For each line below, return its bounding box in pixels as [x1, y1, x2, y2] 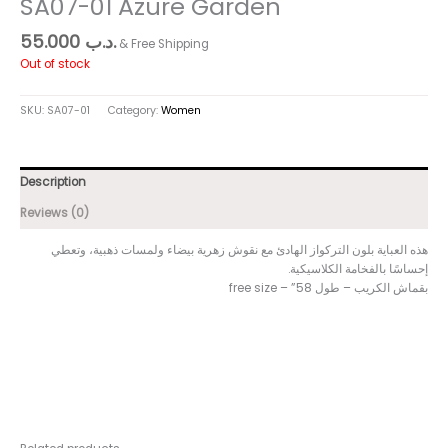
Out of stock [20, 55, 90, 72]
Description [20, 174, 86, 191]
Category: [108, 103, 161, 119]
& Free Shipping [119, 36, 209, 53]
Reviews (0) [20, 205, 89, 222]
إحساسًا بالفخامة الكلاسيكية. [288, 260, 428, 277]
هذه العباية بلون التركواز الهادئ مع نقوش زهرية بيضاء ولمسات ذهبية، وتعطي [51, 241, 428, 258]
